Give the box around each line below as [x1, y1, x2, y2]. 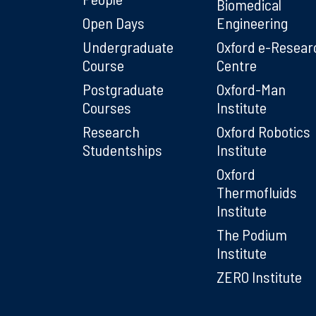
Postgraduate [83, 79, 164, 98]
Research [83, 121, 140, 140]
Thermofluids [217, 182, 297, 201]
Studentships [83, 140, 162, 159]
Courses [83, 97, 131, 116]
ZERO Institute [217, 267, 302, 286]
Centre [217, 55, 257, 74]
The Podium [217, 224, 287, 243]
